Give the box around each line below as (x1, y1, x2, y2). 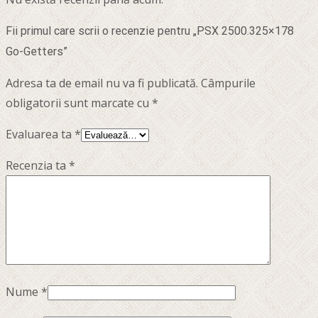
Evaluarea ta (6, 126, 75, 143)
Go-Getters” (6, 45, 67, 59)
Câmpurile (201, 75, 256, 92)
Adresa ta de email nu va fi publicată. (6, 75, 198, 92)
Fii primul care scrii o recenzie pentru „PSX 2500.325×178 (6, 24, 294, 38)
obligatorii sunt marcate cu (6, 95, 152, 111)
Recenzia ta (6, 158, 69, 174)
